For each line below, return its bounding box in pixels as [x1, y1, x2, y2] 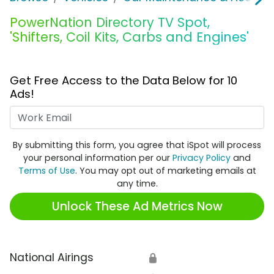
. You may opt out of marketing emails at [75, 165, 256, 177]
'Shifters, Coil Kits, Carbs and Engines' [10, 28, 249, 46]
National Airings [10, 250, 94, 265]
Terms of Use [18, 165, 75, 177]
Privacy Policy [172, 152, 231, 165]
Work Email [136, 106, 194, 121]
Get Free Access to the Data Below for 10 [10, 73, 237, 89]
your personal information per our [23, 152, 172, 165]
